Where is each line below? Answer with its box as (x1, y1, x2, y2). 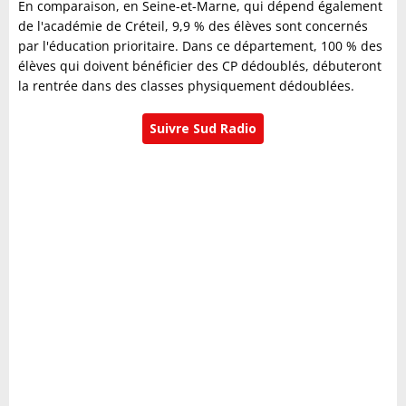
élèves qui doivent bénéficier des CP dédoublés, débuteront (18, 57, 382, 75)
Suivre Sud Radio (150, 120, 256, 138)
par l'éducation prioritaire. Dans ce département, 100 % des (18, 37, 382, 55)
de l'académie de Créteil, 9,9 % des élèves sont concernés (18, 17, 368, 35)
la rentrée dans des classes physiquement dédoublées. (18, 77, 354, 95)
